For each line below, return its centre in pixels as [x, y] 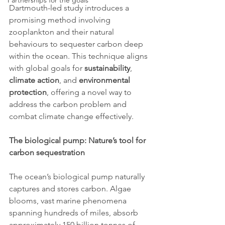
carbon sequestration [47, 153]
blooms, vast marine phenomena [69, 201]
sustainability [107, 68]
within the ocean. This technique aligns [79, 56]
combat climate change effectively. [71, 117]
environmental [105, 80]
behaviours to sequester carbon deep [77, 44]
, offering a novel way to [90, 92]
